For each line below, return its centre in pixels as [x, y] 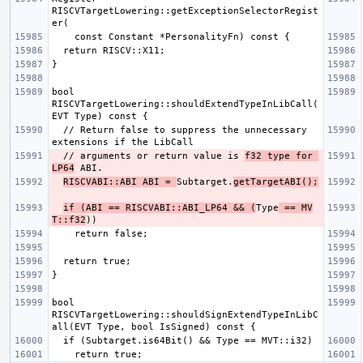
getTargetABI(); [276, 181]
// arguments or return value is [154, 156]
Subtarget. [205, 181]
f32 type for [279, 156]
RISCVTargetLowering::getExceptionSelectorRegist [185, 11]
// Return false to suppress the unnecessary [58, 130]
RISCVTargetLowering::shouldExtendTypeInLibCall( [185, 104]
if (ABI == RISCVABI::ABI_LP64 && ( [160, 207]
